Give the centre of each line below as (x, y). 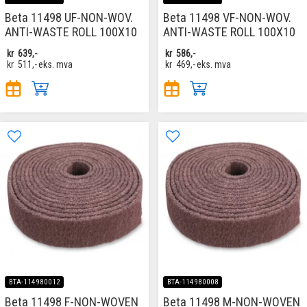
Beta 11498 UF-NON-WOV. (69, 18)
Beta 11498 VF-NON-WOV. (227, 18)
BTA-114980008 (193, 282)
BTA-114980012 (34, 282)
